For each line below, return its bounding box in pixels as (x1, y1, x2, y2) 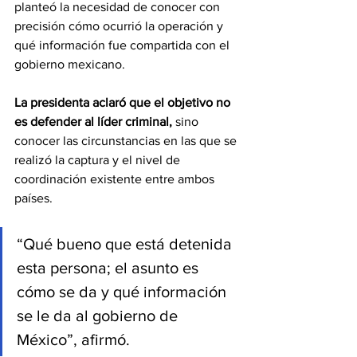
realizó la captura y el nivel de (14, 153, 183, 167)
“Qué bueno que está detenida (17, 235, 236, 253)
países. (14, 191, 53, 206)
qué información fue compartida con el (14, 38, 233, 53)
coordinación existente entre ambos (14, 172, 218, 186)
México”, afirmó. (17, 331, 130, 349)
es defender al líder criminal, (14, 115, 172, 129)
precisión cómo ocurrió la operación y (14, 19, 226, 33)
